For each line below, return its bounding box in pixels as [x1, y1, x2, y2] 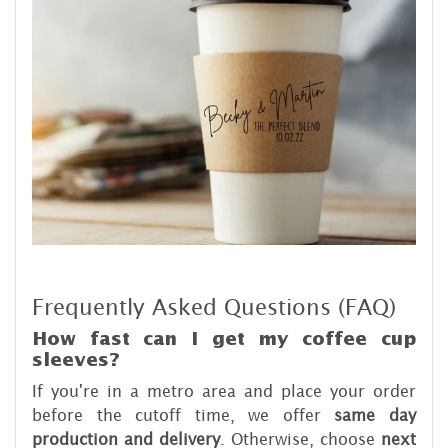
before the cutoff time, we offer [32, 406, 335, 425]
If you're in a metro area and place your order [32, 382, 416, 401]
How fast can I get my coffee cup [32, 328, 416, 351]
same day [334, 406, 417, 425]
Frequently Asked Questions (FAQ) [32, 291, 396, 326]
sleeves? [32, 349, 120, 372]
